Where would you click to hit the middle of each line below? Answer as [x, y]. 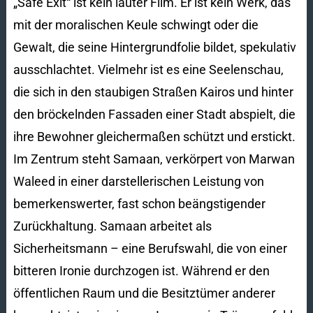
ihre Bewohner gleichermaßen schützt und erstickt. [154, 136]
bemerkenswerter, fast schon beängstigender [139, 203]
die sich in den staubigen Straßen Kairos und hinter [153, 92]
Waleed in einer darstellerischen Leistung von [138, 181]
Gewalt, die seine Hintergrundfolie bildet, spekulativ [154, 47]
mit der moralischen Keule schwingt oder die [136, 24]
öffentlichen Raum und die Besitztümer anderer [144, 293]
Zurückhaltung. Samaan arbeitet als [112, 226]
